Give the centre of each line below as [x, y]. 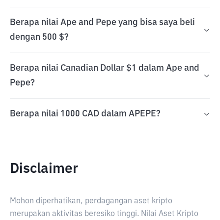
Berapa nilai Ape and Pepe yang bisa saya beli [102, 23]
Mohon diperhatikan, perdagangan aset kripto [91, 201]
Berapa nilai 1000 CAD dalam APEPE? [85, 114]
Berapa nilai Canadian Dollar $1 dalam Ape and [105, 68]
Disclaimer [44, 169]
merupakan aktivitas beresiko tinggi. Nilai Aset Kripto [104, 214]
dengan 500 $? [39, 37]
